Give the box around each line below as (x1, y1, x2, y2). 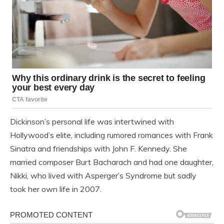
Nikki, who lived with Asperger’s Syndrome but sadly (10, 170, 196, 181)
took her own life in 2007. (10, 184, 101, 194)
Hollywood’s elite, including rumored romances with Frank (10, 130, 213, 140)
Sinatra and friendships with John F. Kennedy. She (10, 143, 187, 154)
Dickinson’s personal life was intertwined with (10, 116, 174, 127)
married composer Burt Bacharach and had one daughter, (10, 157, 213, 167)
